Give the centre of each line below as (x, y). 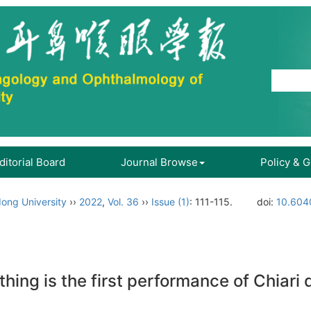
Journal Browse (159, 162)
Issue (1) (170, 202)
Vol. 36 (123, 202)
